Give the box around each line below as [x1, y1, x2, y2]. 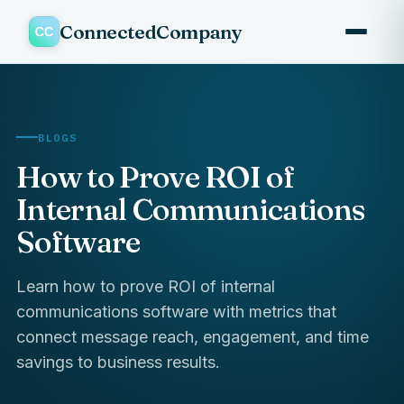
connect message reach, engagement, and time [16, 326, 369, 346]
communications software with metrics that [16, 301, 336, 321]
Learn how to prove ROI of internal [16, 276, 275, 296]
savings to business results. [16, 352, 220, 372]
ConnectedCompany [60, 19, 243, 43]
